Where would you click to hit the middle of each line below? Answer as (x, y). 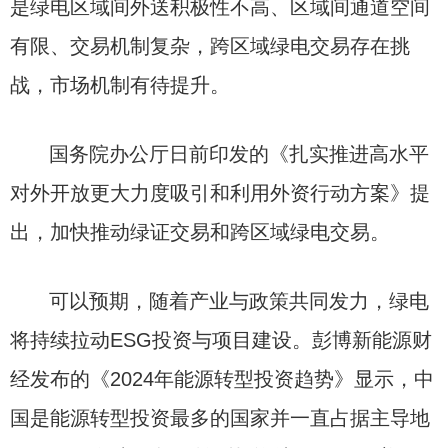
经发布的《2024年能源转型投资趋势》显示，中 (222, 379)
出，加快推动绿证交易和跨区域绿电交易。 (200, 232)
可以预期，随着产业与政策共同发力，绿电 (239, 301)
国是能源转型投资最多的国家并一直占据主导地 (220, 418)
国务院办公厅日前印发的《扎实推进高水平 (239, 154)
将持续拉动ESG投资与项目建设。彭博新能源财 (221, 340)
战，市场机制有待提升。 (120, 85)
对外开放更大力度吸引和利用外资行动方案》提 (220, 193)
